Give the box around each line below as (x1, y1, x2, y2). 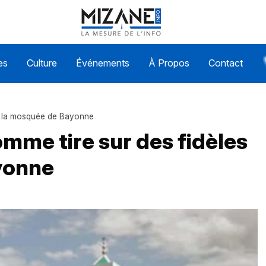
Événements (75, 57, 129, 69)
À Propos (148, 57, 189, 69)
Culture (26, 57, 57, 69)
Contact (208, 57, 243, 69)
